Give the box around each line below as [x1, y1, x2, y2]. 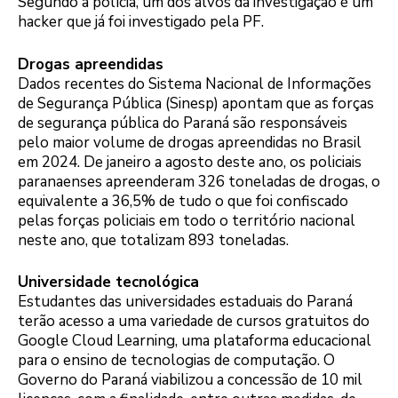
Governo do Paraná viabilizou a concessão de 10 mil [18, 370, 362, 391]
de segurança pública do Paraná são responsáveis [18, 112, 347, 133]
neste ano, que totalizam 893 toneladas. [18, 229, 289, 251]
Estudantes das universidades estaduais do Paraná [18, 291, 353, 313]
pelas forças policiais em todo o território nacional [18, 210, 355, 231]
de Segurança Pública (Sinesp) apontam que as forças [18, 92, 374, 114]
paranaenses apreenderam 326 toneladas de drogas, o [18, 171, 380, 192]
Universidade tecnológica [18, 272, 199, 293]
